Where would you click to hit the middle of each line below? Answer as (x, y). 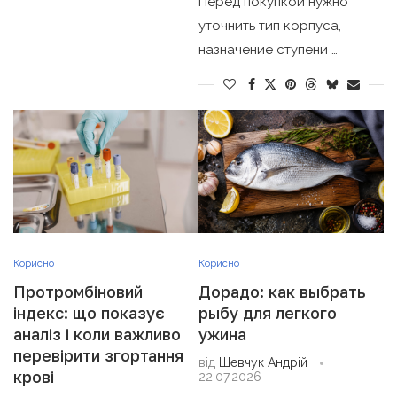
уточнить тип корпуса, (270, 25)
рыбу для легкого (268, 313)
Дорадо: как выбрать (282, 292)
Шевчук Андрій (263, 363)
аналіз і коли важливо (97, 335)
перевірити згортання (98, 356)
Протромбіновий (78, 292)
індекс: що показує (89, 313)
